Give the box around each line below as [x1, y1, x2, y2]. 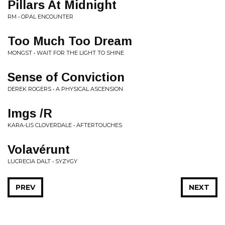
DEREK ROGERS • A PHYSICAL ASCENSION [8, 85, 123, 92]
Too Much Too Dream [8, 34, 132, 48]
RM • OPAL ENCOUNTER [8, 13, 73, 20]
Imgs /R [8, 106, 52, 120]
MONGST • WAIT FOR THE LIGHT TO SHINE [8, 49, 124, 56]
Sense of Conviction [8, 70, 125, 84]
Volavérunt [8, 143, 70, 156]
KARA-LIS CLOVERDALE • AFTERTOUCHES [8, 122, 122, 129]
